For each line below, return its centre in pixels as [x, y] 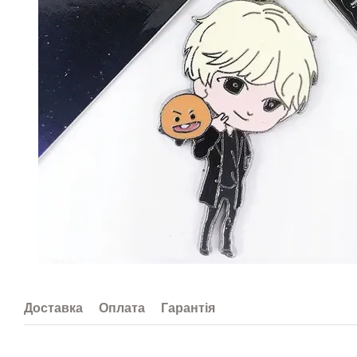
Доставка [53, 308]
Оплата [122, 308]
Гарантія [188, 308]
